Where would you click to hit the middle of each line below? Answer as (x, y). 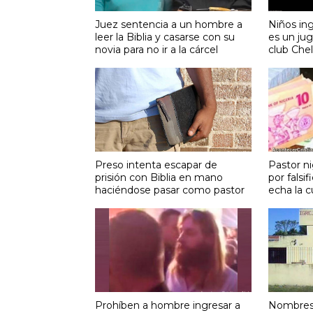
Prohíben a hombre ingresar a (167, 305)
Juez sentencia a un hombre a (168, 24)
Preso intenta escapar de (156, 165)
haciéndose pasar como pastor (169, 190)
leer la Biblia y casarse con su (165, 37)
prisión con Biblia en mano (159, 177)
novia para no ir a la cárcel (156, 49)
